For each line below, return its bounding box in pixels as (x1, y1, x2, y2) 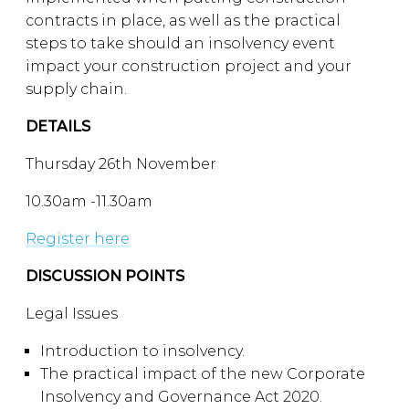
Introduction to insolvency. (40, 342, 248, 360)
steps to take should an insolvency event (26, 35, 335, 52)
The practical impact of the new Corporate (40, 365, 365, 383)
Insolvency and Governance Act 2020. (40, 388, 326, 405)
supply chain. (26, 80, 127, 98)
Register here (26, 230, 130, 247)
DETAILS (26, 118, 90, 135)
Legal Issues (26, 305, 121, 322)
